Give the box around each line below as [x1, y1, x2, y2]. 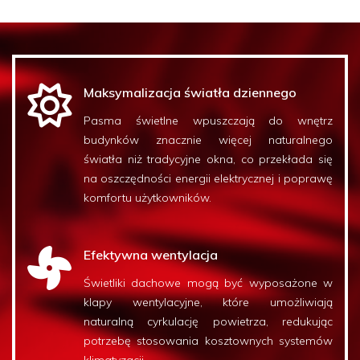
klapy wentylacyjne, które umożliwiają [84, 295, 333, 309]
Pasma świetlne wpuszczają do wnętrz [84, 113, 333, 128]
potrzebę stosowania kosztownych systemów [84, 333, 333, 348]
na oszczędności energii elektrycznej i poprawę [84, 171, 333, 186]
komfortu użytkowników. [84, 190, 211, 205]
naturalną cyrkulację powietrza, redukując [84, 314, 333, 329]
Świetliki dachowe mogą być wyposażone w [84, 276, 333, 290]
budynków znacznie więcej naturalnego [84, 133, 333, 147]
